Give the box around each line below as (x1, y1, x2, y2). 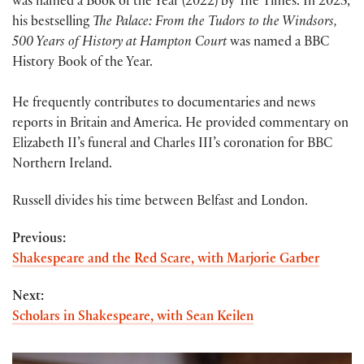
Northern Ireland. (12, 158, 112, 172)
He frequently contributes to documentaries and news (12, 97, 315, 111)
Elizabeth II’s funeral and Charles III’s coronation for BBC (12, 137, 332, 152)
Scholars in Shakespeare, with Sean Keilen (12, 311, 253, 326)
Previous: (12, 233, 66, 248)
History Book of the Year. (12, 56, 153, 71)
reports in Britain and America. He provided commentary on (12, 117, 349, 132)
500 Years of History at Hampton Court (12, 36, 227, 50)
